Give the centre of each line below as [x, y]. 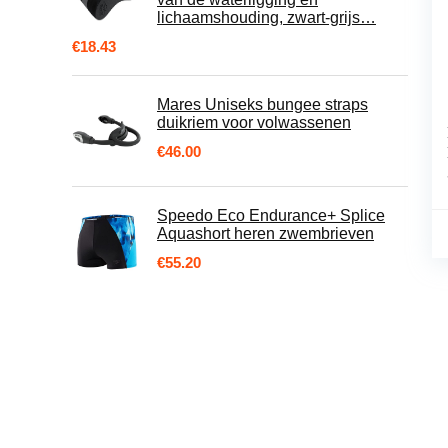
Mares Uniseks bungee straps [262, 104]
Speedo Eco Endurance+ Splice [271, 215]
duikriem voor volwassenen [254, 122]
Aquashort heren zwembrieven [265, 233]
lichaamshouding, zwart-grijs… [266, 17]
